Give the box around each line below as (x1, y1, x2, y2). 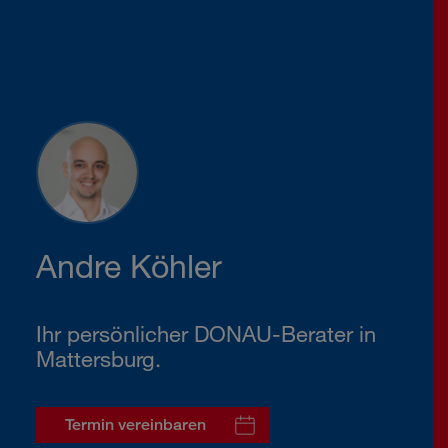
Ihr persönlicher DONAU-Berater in (36, 320, 376, 347)
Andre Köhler (36, 246, 222, 285)
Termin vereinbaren (64, 415, 206, 434)
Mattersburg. (36, 345, 161, 372)
